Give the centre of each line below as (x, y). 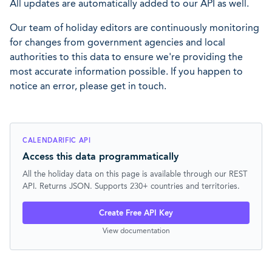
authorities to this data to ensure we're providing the (126, 57)
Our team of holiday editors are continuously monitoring (134, 28)
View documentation (136, 230)
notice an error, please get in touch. (88, 86)
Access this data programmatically (100, 156)
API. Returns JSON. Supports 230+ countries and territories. (131, 186)
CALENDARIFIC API (57, 140)
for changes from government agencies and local (117, 42)
